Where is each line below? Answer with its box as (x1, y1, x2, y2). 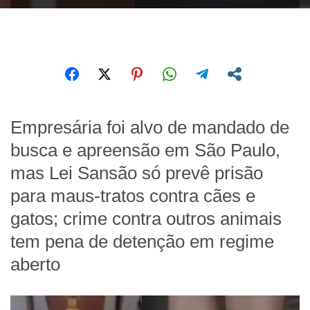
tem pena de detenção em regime (10, 232, 274, 252)
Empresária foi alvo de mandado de (10, 118, 289, 138)
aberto (10, 255, 60, 275)
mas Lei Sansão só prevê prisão (10, 163, 263, 183)
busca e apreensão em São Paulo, (10, 140, 280, 161)
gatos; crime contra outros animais (10, 209, 282, 229)
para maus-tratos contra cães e (10, 186, 255, 206)
